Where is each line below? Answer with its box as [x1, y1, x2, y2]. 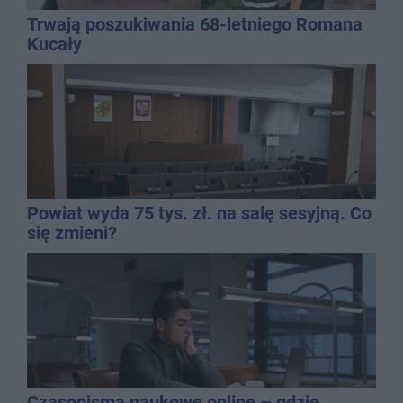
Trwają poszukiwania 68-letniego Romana [27, 13, 363, 35]
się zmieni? [27, 221, 117, 244]
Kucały [27, 32, 82, 55]
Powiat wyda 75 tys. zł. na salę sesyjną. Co [27, 201, 372, 224]
